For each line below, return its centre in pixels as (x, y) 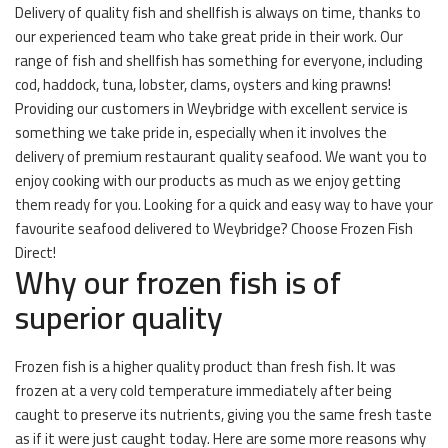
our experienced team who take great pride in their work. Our (209, 36)
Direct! (35, 252)
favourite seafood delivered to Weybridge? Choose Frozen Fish (214, 228)
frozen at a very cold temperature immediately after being (203, 390)
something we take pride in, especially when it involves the (201, 132)
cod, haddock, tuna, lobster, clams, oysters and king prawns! (203, 84)
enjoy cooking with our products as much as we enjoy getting (208, 180)
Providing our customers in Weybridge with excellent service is (211, 108)
